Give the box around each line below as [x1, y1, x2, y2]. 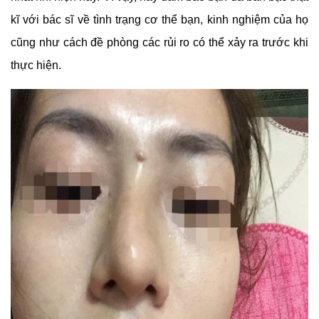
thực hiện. [11, 58, 61, 71]
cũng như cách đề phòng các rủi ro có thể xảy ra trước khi [11, 36, 308, 48]
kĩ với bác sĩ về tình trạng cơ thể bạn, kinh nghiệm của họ [11, 13, 308, 26]
